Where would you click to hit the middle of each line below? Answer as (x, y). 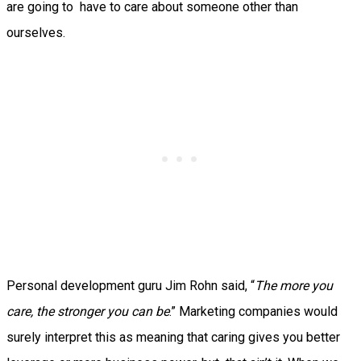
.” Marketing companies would (253, 312)
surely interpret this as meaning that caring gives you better (173, 338)
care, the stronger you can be (88, 312)
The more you (294, 286)
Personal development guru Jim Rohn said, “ (131, 286)
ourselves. (36, 33)
